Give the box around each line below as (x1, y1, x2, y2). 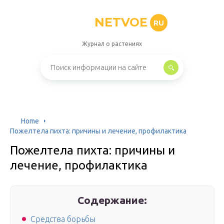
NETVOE (94, 15, 147, 29)
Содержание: (77, 194, 147, 206)
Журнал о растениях (82, 40, 142, 47)
